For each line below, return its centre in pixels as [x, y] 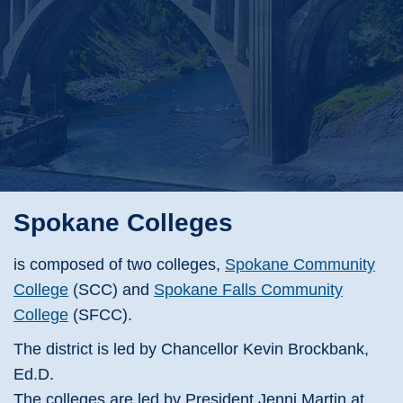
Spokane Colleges [123, 223]
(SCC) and [111, 290]
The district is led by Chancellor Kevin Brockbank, [191, 349]
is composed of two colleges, [119, 265]
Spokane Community [300, 265]
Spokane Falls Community [248, 290]
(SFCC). [100, 315]
